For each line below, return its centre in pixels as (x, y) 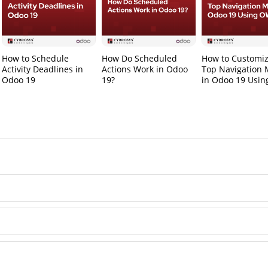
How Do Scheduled (140, 59)
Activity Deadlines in (43, 69)
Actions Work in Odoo (145, 69)
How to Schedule (36, 59)
